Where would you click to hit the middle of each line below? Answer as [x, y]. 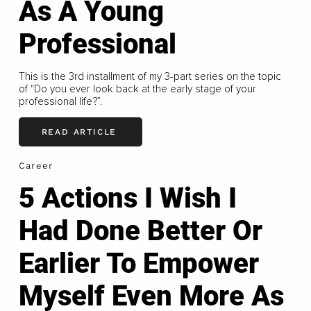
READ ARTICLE [79, 132]
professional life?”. [60, 101]
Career [36, 165]
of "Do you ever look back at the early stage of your [137, 89]
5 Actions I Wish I [127, 198]
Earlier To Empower [138, 263]
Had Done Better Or [140, 230]
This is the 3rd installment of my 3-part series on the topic [150, 76]
